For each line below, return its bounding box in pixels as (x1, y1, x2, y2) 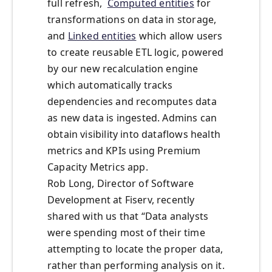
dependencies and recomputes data (47, 95, 217, 109)
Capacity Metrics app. (47, 160, 148, 174)
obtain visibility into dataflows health (47, 127, 221, 141)
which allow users (136, 29, 223, 43)
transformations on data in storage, (47, 13, 217, 27)
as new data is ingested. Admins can (47, 111, 217, 125)
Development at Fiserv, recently (47, 193, 195, 207)
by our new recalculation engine (47, 62, 199, 76)
